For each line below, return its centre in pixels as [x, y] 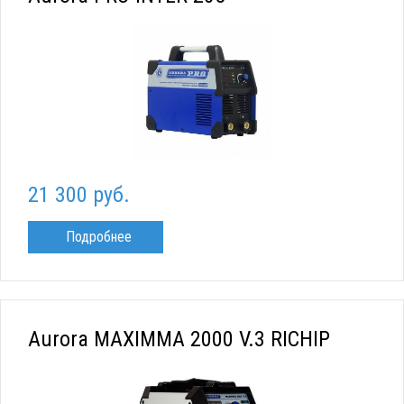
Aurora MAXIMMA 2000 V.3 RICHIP [179, 340]
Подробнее [99, 237]
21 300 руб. [79, 195]
